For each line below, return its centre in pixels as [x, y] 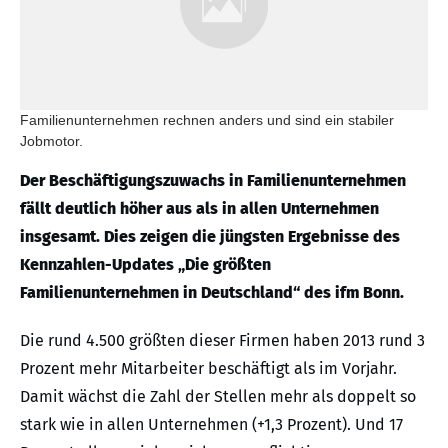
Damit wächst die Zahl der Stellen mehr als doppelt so [218, 397]
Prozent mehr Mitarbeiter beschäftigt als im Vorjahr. [208, 369]
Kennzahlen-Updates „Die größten [145, 265]
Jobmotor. [51, 141]
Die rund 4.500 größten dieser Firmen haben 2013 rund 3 [222, 341]
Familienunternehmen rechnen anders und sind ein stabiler [207, 120]
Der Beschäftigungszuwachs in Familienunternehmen [213, 181]
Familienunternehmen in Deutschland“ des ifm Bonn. [212, 293]
